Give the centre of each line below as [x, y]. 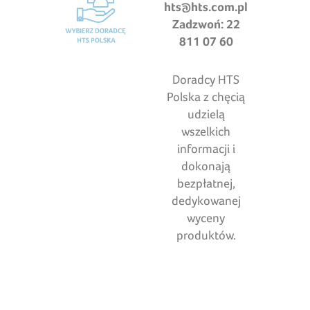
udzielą [206, 114]
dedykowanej [206, 201]
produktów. [206, 235]
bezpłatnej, [206, 183]
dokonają [206, 166]
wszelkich [206, 131]
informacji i [206, 149]
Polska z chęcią [206, 97]
